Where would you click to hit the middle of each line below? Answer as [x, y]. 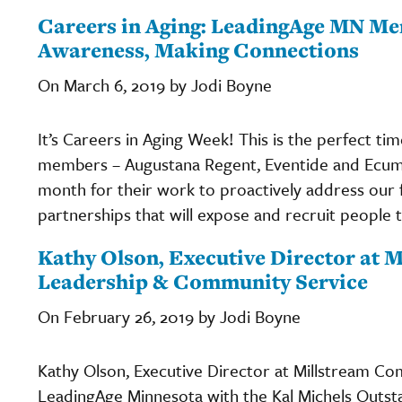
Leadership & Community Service [203, 281]
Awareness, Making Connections [198, 49]
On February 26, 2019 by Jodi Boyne [169, 316]
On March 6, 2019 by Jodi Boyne [155, 84]
